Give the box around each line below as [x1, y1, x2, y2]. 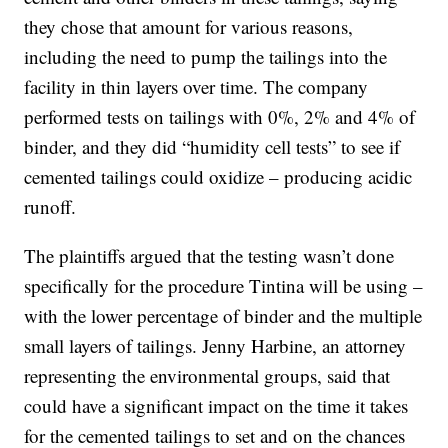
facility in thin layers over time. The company [24, 73, 369, 99]
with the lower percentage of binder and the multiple [24, 302, 423, 328]
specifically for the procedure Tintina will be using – [24, 272, 424, 298]
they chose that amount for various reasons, [24, 13, 354, 39]
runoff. [24, 193, 77, 219]
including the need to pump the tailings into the [24, 43, 388, 69]
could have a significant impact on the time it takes [24, 392, 409, 418]
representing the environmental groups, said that [24, 362, 391, 388]
